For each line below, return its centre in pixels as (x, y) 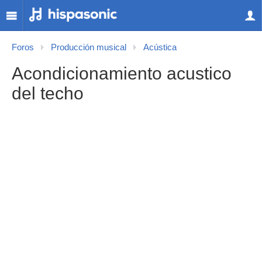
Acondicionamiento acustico (122, 73)
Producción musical (89, 47)
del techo (48, 93)
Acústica (160, 47)
